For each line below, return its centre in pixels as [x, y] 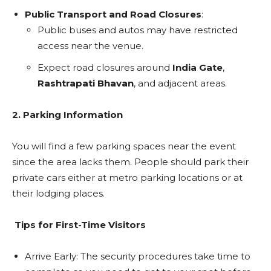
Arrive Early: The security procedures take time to [138, 256]
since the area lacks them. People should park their [130, 162]
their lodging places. [58, 194]
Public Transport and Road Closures [113, 15]
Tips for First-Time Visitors [79, 225]
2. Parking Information [67, 115]
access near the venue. [90, 46]
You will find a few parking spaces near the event [124, 146]
